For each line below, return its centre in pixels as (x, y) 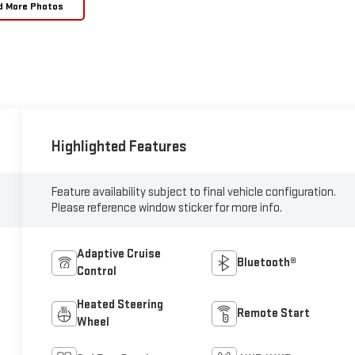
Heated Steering (120, 304)
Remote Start (273, 313)
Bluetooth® (266, 262)
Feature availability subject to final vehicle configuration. (194, 192)
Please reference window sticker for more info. (167, 208)
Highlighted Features (120, 146)
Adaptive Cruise (119, 254)
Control (97, 271)
